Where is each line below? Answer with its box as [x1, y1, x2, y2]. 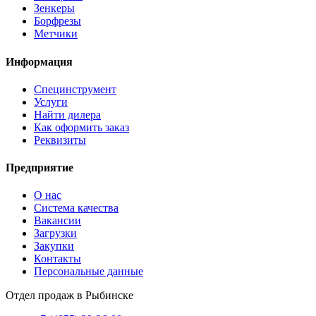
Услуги [34, 95, 68, 108]
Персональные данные [34, 265, 143, 278]
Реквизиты [34, 133, 86, 146]
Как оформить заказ [34, 121, 129, 133]
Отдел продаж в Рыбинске [6, 289, 133, 302]
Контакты [34, 253, 81, 265]
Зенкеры [34, 2, 75, 15]
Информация [6, 55, 73, 68]
